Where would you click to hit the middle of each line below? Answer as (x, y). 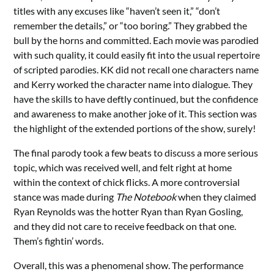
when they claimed (217, 197)
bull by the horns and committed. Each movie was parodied (136, 40)
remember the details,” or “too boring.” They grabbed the (131, 26)
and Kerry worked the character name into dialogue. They (133, 84)
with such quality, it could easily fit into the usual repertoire (137, 55)
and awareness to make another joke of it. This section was (135, 114)
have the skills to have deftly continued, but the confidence (136, 99)
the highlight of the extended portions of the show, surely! (135, 128)
